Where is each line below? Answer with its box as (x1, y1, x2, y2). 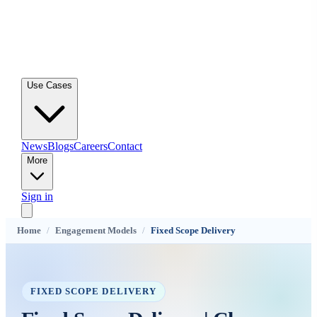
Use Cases (27, 80, 72, 91)
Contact (108, 140, 142, 152)
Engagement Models (55, 225, 137, 236)
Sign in (21, 190, 53, 202)
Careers (74, 140, 108, 152)
